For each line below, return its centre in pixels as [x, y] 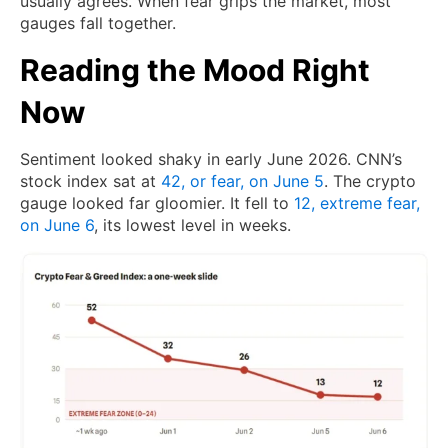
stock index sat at [90, 181]
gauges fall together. [98, 23]
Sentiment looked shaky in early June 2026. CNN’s [211, 159]
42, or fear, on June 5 [242, 181]
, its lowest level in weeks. [192, 225]
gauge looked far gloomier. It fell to [157, 203]
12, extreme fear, [357, 203]
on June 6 [57, 225]
